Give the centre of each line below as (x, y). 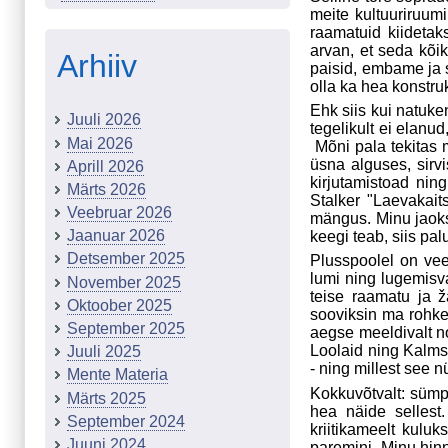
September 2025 (126, 328)
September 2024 (126, 421)
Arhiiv (97, 66)
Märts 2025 (106, 398)
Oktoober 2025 (119, 305)
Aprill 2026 (105, 166)
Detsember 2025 (126, 259)
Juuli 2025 (104, 352)
